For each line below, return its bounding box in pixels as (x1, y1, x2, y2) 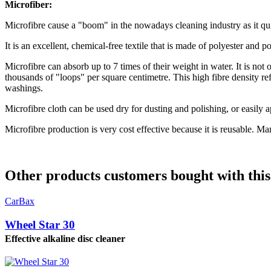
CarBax (5, 196, 34, 207)
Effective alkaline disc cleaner (5, 233, 125, 244)
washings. (5, 83, 43, 94)
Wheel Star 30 (5, 218, 75, 231)
